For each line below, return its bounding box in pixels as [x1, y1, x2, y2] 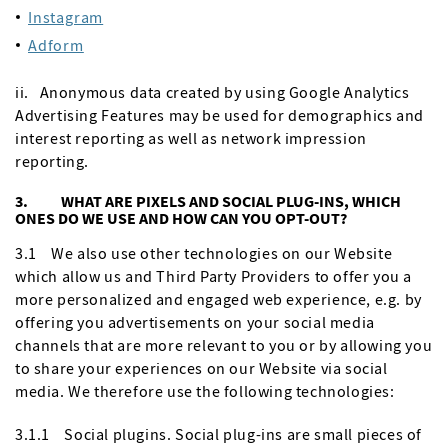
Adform [28, 35, 84, 55]
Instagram [28, 7, 104, 27]
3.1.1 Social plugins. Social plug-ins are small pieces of [15, 424, 423, 444]
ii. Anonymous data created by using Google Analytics [15, 82, 410, 102]
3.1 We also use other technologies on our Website [15, 243, 393, 263]
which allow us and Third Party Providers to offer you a [15, 266, 413, 286]
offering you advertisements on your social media [15, 312, 375, 332]
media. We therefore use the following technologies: [15, 381, 395, 401]
